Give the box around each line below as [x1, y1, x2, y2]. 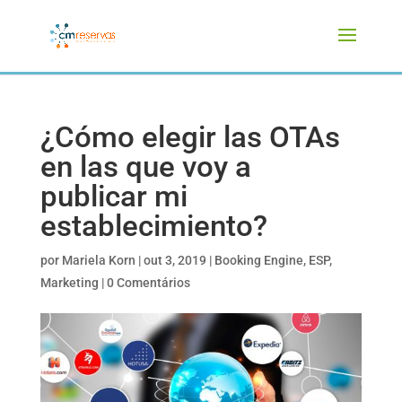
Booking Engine [214, 253, 303, 267]
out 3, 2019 [143, 253, 206, 267]
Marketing [39, 275, 99, 290]
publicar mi [39, 179, 188, 214]
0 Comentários [106, 275, 190, 290]
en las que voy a [39, 149, 251, 184]
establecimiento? [39, 208, 267, 243]
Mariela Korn [61, 253, 135, 267]
